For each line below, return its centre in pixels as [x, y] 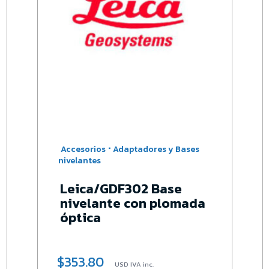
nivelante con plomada [133, 203]
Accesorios [83, 149]
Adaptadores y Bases [156, 149]
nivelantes [79, 160]
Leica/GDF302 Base [121, 189]
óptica [81, 217]
